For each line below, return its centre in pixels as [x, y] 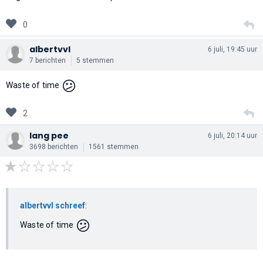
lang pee [49, 135]
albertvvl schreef [53, 205]
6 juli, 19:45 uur [232, 49]
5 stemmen [95, 60]
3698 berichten [54, 146]
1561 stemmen [114, 146]
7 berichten [48, 60]
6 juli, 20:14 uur [232, 135]
